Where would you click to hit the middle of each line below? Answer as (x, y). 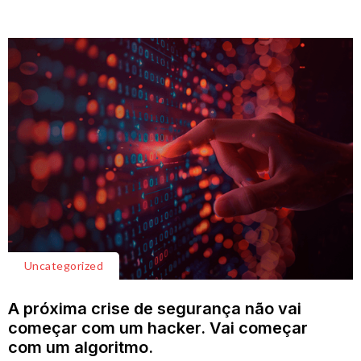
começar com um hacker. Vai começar (158, 328)
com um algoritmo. (83, 347)
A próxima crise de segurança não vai (155, 309)
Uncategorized (64, 266)
